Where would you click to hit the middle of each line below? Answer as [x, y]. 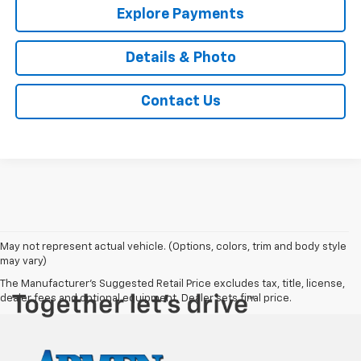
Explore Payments [180, 15]
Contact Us [180, 102]
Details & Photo [180, 58]
